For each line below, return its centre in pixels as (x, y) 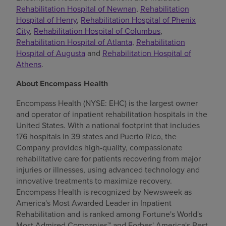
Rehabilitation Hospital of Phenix (138, 19)
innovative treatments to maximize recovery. (94, 180)
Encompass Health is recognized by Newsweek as (104, 191)
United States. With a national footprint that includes (108, 125)
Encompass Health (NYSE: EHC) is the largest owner (107, 103)
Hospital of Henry (46, 19)
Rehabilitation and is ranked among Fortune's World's (109, 214)
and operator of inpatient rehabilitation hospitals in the (112, 114)
